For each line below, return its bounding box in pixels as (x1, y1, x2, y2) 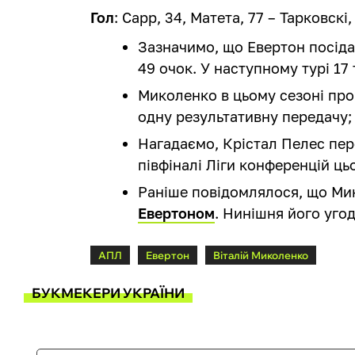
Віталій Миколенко (213, 248, 309, 261)
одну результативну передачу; (138, 107, 353, 125)
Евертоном (138, 204, 216, 222)
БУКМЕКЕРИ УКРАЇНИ (32, 284, 185, 302)
